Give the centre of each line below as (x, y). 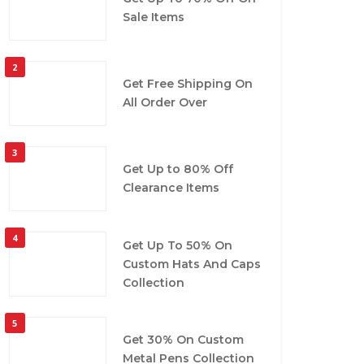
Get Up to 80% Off (178, 169)
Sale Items (153, 17)
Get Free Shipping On (187, 84)
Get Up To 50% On (177, 245)
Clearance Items (171, 188)
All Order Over (165, 103)
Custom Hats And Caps (191, 264)
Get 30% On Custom (183, 340)
